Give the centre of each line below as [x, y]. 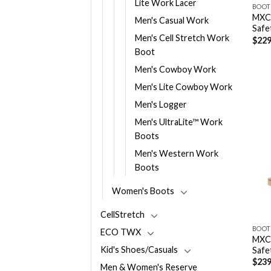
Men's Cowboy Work [175, 70]
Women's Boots [143, 191]
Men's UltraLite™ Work [179, 122]
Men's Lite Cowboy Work [184, 87]
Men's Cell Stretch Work [182, 38]
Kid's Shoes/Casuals [139, 250]
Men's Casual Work [172, 21]
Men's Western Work [177, 154]
